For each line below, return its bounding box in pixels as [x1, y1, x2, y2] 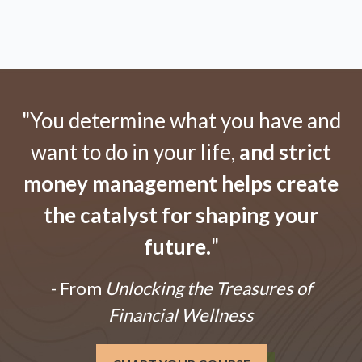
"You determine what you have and [21, 107, 341, 134]
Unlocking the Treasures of [101, 277, 312, 300]
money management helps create [23, 170, 339, 197]
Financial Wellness [108, 304, 254, 326]
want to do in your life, [31, 139, 239, 166]
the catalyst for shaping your [44, 202, 318, 229]
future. [143, 234, 211, 260]
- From [50, 277, 102, 300]
